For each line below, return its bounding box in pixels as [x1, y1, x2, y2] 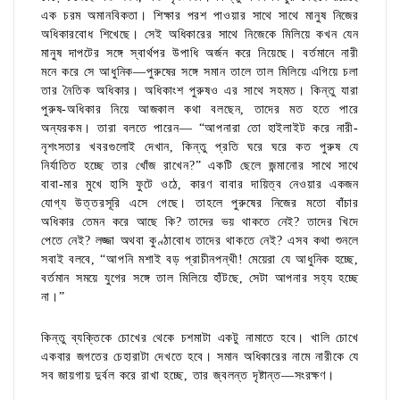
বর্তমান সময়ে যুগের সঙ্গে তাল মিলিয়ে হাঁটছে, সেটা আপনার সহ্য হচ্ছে [41, 271, 359, 286]
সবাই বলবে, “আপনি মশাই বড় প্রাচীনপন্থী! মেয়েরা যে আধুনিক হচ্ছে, [41, 253, 359, 267]
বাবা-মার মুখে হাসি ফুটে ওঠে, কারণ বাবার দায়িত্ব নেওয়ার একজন [41, 178, 359, 192]
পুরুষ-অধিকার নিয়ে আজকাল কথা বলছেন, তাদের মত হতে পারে [41, 103, 359, 117]
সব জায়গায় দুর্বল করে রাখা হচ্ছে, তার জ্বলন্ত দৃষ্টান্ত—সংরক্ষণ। [41, 369, 339, 383]
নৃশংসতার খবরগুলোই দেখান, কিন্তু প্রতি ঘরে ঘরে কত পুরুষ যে [41, 140, 359, 154]
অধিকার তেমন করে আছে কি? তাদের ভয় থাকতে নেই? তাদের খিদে [41, 215, 359, 229]
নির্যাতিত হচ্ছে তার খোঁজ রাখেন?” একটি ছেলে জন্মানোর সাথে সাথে [41, 159, 359, 173]
